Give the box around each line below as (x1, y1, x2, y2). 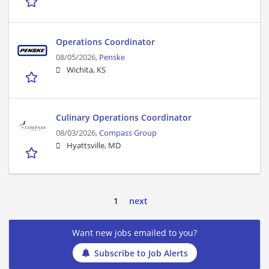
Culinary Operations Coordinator (56, 112, 192, 124)
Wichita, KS (67, 65, 106, 76)
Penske (99, 52, 125, 63)
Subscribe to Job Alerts (94, 247, 188, 259)
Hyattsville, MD (67, 141, 121, 151)
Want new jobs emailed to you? (72, 227, 197, 239)
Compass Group (99, 128, 157, 139)
